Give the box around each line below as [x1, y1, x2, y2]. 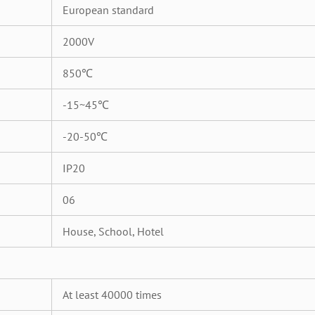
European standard [63, 3, 154, 17]
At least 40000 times [63, 288, 162, 302]
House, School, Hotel [63, 224, 164, 238]
